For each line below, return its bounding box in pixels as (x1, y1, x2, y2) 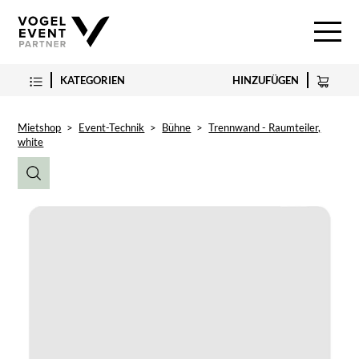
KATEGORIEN (60, 74, 126, 87)
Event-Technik (79, 121, 145, 134)
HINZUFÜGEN (232, 74, 299, 87)
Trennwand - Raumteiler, (208, 121, 321, 134)
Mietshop (18, 121, 62, 134)
